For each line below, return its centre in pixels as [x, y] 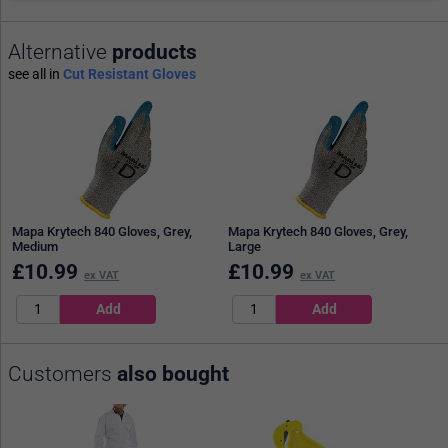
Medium [35, 247]
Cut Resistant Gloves [129, 73]
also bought [173, 373]
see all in [35, 73]
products [154, 51]
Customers [62, 373]
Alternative [60, 51]
